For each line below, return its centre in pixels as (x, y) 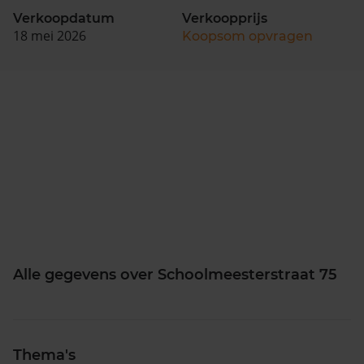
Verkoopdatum (64, 18)
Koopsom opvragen (247, 36)
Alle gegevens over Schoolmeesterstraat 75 (175, 274)
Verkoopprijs (225, 18)
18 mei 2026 (50, 35)
